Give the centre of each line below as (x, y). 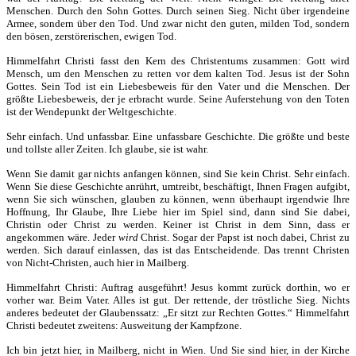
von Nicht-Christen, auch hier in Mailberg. (98, 263)
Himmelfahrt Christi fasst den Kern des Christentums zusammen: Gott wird (178, 61)
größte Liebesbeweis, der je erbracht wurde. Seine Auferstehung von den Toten (178, 99)
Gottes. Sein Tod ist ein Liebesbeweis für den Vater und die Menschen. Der (178, 87)
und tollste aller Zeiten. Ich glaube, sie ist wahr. (107, 149)
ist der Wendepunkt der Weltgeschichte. (91, 112)
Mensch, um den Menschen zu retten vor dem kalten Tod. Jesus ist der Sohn (178, 74)
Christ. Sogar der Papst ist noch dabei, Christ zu (244, 238)
